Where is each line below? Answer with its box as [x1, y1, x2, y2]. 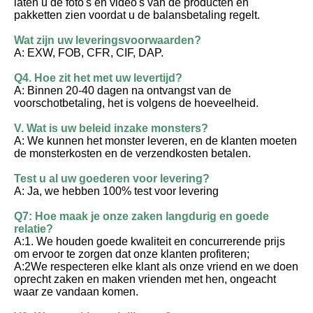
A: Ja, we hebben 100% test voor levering [14, 185, 219, 198]
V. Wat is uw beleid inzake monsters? [14, 122, 208, 135]
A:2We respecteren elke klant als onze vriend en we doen [14, 261, 298, 273]
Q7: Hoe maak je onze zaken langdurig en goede [14, 210, 269, 223]
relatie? [14, 223, 53, 235]
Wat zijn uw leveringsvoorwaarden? [14, 34, 201, 47]
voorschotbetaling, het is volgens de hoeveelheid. [14, 97, 259, 110]
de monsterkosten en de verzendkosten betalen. [14, 147, 251, 160]
